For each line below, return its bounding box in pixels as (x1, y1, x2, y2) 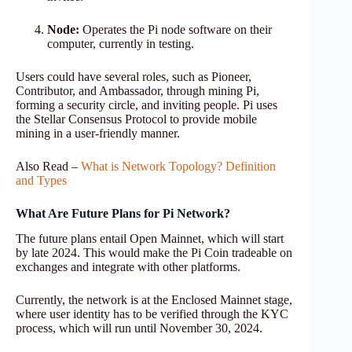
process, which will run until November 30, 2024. (16, 321, 266, 335)
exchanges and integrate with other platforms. (16, 260, 240, 274)
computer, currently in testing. (47, 36, 194, 50)
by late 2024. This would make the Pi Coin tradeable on (16, 246, 292, 260)
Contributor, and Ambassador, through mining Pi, (16, 83, 259, 97)
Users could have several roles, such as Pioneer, (16, 69, 251, 83)
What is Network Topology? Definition (81, 159, 276, 173)
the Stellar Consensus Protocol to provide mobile (16, 112, 257, 126)
